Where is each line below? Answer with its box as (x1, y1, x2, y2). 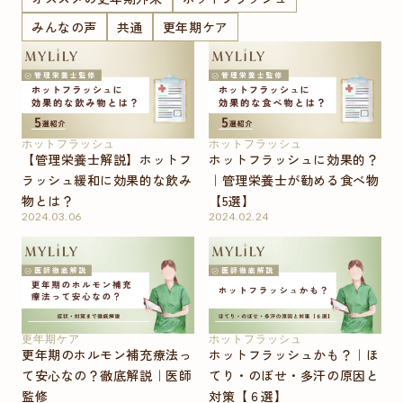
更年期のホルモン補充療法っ (22, 345, 193, 363)
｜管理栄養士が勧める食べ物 (209, 171, 380, 189)
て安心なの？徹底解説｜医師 (22, 366, 193, 384)
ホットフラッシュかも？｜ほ (209, 345, 380, 363)
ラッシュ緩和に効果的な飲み (22, 171, 193, 189)
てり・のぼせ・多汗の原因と (209, 366, 380, 384)
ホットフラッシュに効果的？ (209, 150, 380, 168)
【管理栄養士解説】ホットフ (22, 150, 193, 168)
